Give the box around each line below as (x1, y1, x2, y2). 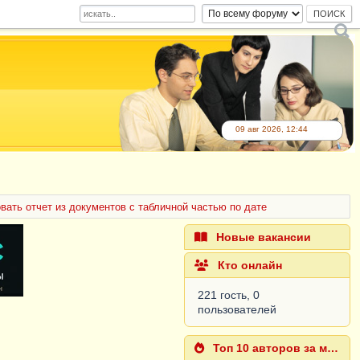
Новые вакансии (213, 231, 312, 243)
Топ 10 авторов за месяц (210, 342, 328, 354)
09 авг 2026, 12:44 (235, 125, 308, 133)
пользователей (198, 303, 277, 316)
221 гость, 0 (198, 288, 260, 301)
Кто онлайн (215, 259, 283, 272)
